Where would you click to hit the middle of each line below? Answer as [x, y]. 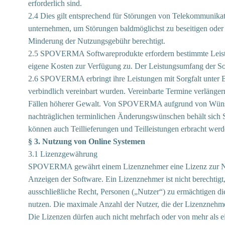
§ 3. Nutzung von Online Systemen [87, 141]
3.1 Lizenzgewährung [63, 154]
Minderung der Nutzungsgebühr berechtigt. [97, 41]
